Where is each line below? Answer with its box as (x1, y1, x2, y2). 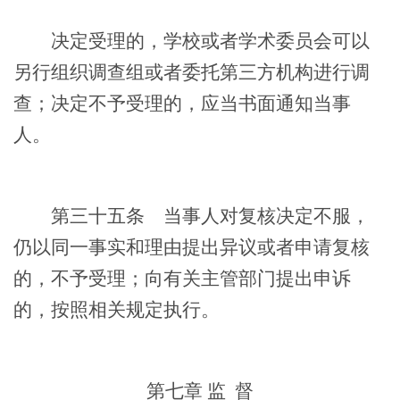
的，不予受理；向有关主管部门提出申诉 (13, 268, 351, 288)
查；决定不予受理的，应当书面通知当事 (13, 93, 351, 113)
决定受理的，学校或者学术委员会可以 (13, 30, 370, 51)
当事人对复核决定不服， (145, 205, 370, 226)
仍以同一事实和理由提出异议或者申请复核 (13, 237, 370, 257)
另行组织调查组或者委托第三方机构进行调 (13, 62, 370, 82)
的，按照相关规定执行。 (13, 299, 220, 320)
